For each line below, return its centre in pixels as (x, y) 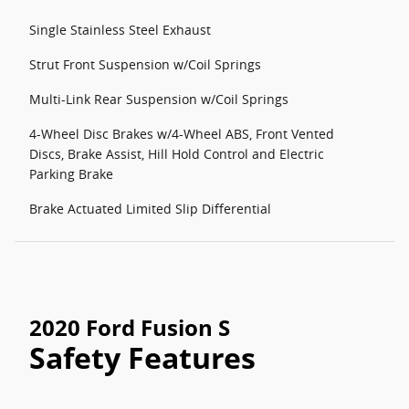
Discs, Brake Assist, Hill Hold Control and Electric (177, 154)
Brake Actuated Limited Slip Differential (150, 209)
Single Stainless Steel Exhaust (120, 30)
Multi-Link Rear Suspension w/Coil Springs (159, 99)
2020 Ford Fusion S (130, 327)
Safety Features (142, 357)
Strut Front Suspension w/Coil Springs (145, 64)
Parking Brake (71, 174)
